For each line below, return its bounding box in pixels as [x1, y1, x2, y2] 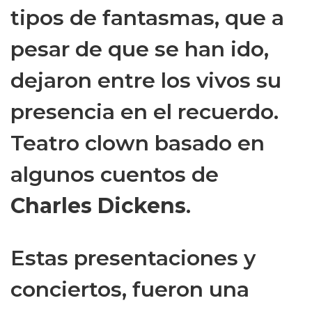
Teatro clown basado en [10, 130, 265, 156]
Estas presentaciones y [10, 244, 256, 271]
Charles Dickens [10, 192, 186, 219]
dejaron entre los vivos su [10, 67, 281, 93]
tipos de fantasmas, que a [10, 4, 284, 31]
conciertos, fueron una [10, 276, 249, 302]
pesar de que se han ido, [10, 36, 269, 62]
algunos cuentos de [10, 161, 219, 187]
